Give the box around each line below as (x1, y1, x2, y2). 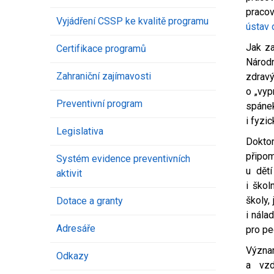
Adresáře (56, 223, 95, 235)
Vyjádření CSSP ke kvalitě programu (56, 15, 209, 28)
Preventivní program (56, 98, 143, 110)
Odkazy (56, 250, 89, 262)
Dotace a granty (56, 195, 123, 207)
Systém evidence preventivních (56, 153, 190, 165)
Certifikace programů (56, 43, 146, 55)
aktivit (56, 168, 82, 180)
